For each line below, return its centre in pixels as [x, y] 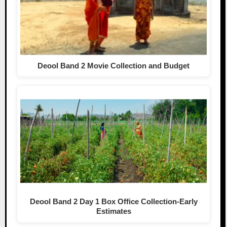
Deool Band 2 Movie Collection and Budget [113, 65]
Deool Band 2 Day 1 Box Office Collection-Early [113, 202]
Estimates [113, 211]
